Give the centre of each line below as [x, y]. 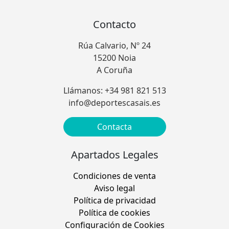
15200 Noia [114, 58]
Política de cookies [114, 213]
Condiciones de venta [114, 176]
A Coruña [114, 70]
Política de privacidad [114, 201]
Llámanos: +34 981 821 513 [114, 91]
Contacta [114, 127]
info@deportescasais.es [114, 103]
